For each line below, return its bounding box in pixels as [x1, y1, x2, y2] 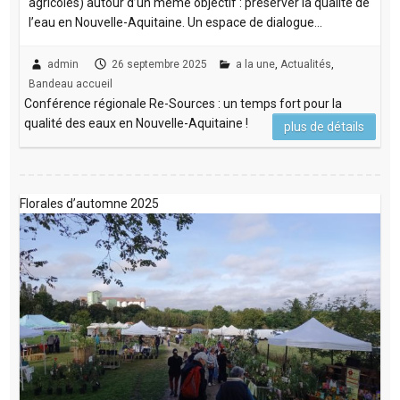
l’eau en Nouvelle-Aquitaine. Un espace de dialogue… [28, 14, 322, 29]
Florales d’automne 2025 [19, 196, 159, 211]
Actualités [279, 57, 331, 71]
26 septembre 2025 [111, 57, 207, 71]
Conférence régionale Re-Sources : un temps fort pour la [23, 96, 342, 111]
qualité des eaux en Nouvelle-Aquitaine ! [23, 115, 248, 130]
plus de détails [284, 119, 365, 134]
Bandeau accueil [28, 77, 112, 90]
